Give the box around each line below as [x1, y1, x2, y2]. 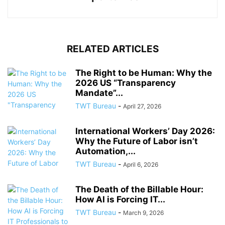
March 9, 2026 [123, 209, 164, 217]
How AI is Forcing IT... [75, 194, 165, 205]
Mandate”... [75, 88, 123, 98]
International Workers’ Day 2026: [75, 126, 215, 137]
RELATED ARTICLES [66, 43, 159, 55]
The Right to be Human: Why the [75, 68, 212, 78]
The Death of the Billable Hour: [75, 184, 203, 195]
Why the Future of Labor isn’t [75, 136, 198, 147]
